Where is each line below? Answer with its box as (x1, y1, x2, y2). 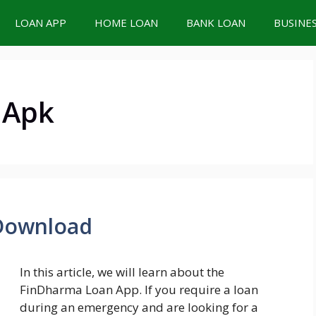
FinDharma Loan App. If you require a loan (20, 281, 258, 298)
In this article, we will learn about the (20, 264, 224, 280)
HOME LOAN (95, 16, 158, 30)
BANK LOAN (186, 16, 245, 30)
